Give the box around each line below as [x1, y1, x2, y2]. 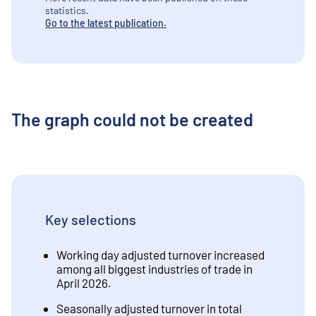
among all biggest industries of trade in [56, 262, 253, 276]
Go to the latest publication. [45, 17, 166, 30]
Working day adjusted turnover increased [56, 248, 265, 262]
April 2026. [56, 276, 111, 291]
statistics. [45, 4, 89, 17]
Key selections [45, 211, 136, 229]
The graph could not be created [11, 109, 253, 130]
